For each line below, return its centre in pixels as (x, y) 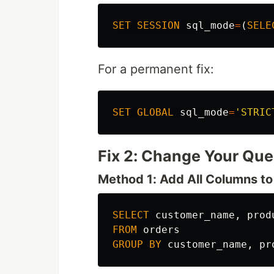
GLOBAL (155, 112)
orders (161, 230)
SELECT (131, 215)
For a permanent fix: (156, 69)
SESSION (158, 25)
